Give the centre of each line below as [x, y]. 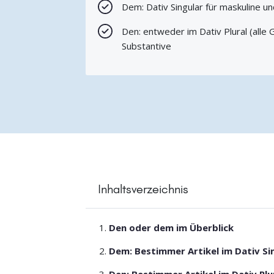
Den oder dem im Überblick [172, 228]
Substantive [146, 46]
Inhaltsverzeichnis [143, 189]
